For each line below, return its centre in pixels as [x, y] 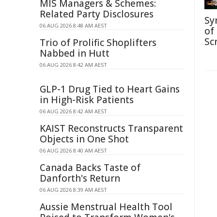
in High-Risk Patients [87, 100]
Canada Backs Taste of [90, 168]
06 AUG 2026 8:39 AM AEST [73, 190]
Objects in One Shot [84, 139]
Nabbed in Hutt [75, 53]
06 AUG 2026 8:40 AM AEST [73, 150]
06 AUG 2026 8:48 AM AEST [73, 25]
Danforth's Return [80, 178]
